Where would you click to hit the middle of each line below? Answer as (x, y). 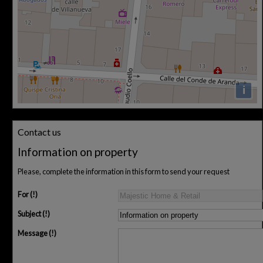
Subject (29, 214)
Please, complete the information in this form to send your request (124, 172)
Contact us (39, 132)
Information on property (78, 152)
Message (33, 233)
